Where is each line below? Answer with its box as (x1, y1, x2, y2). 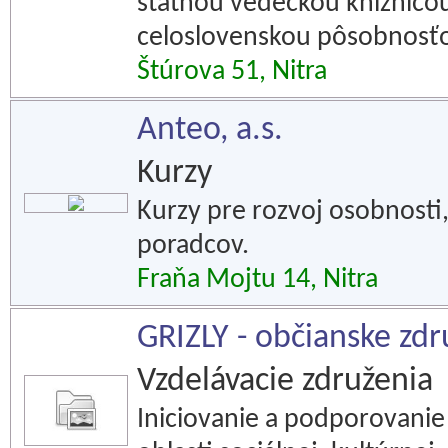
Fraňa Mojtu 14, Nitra (137, 266, 378, 294)
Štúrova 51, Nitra (137, 58, 327, 86)
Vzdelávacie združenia (137, 364, 433, 399)
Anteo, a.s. (137, 113, 283, 148)
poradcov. (137, 232, 249, 260)
